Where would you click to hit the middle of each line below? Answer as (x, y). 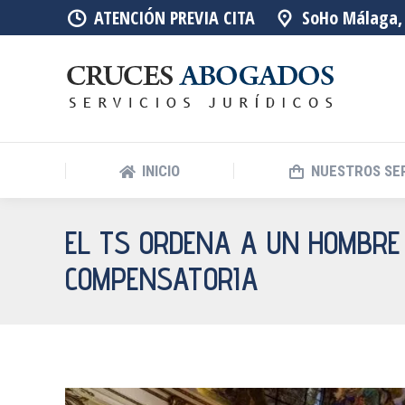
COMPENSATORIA (162, 279)
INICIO (161, 171)
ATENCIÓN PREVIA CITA (175, 17)
